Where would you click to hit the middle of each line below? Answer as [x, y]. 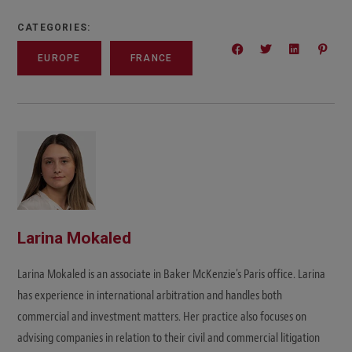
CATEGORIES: [54, 28]
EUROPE [59, 59]
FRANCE [151, 59]
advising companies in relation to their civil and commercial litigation [169, 338]
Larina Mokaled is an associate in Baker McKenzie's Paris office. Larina [171, 275]
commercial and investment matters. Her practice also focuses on [162, 317]
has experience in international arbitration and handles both [150, 296]
